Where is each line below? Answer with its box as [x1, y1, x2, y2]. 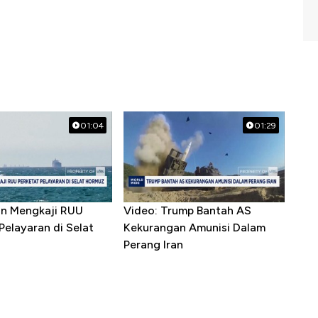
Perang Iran [123, 238, 183, 252]
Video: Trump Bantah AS [123, 204, 251, 218]
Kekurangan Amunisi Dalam [123, 221, 265, 235]
